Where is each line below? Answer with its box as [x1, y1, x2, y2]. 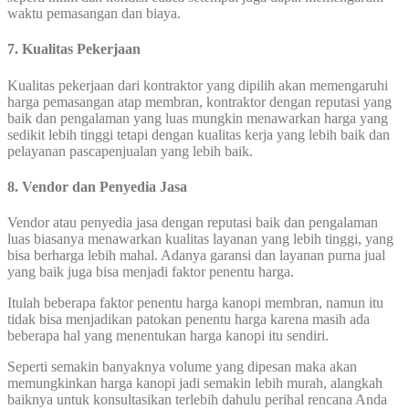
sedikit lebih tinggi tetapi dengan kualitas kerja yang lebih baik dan [7, 126, 390, 142]
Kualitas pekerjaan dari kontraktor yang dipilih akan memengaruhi [7, 77, 388, 93]
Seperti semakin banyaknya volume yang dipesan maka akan [7, 359, 357, 375]
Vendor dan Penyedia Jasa [22, 178, 187, 194]
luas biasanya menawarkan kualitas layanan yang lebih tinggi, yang [7, 231, 393, 247]
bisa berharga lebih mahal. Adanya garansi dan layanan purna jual [7, 247, 385, 264]
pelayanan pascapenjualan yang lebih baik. [7, 142, 253, 159]
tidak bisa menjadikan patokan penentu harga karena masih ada [7, 311, 370, 328]
